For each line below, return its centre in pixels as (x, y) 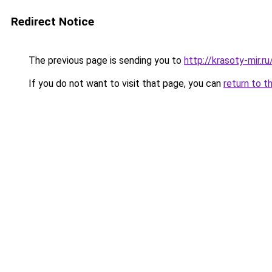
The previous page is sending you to (105, 60)
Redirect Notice (53, 22)
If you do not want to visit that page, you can (125, 83)
